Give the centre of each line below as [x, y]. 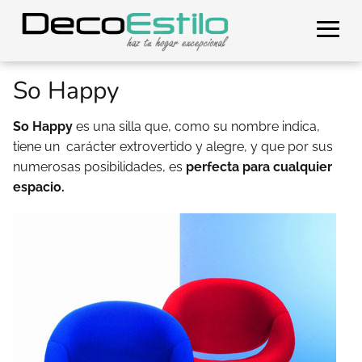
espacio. [39, 187]
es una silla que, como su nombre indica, [196, 126]
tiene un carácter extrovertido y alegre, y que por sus [173, 147]
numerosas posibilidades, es [99, 167]
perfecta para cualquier [259, 167]
